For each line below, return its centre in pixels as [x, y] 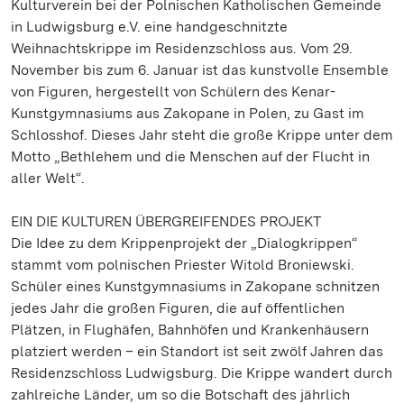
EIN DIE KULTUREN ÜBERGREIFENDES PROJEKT [166, 221]
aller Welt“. [48, 178]
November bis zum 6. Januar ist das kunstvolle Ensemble [200, 70]
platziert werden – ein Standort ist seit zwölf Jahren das [197, 351]
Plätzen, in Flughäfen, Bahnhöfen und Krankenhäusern [190, 330]
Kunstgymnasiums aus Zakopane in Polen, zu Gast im [188, 113]
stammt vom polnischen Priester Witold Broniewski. [183, 265]
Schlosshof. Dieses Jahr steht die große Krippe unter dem [202, 135]
